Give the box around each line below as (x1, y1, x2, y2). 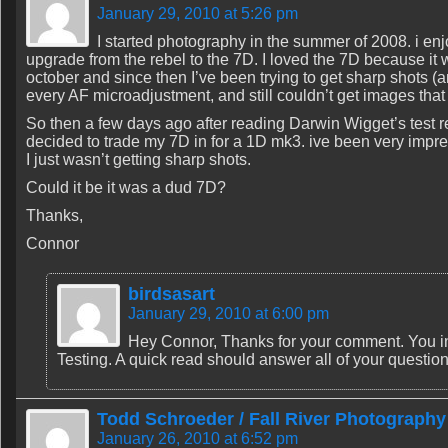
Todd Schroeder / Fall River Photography (97, 409, 446, 429)
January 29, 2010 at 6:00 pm (128, 305, 329, 322)
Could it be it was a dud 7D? (26, 179, 226, 196)
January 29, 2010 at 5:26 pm (97, 5, 298, 22)
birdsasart (128, 284, 215, 304)
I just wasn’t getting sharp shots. (26, 151, 251, 168)
